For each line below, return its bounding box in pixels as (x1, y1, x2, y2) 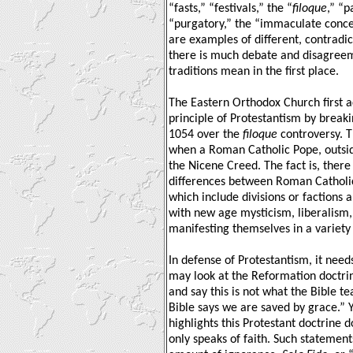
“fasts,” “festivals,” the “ (169, 2, 292, 15)
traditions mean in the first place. (169, 65, 339, 78)
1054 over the (169, 128, 243, 141)
